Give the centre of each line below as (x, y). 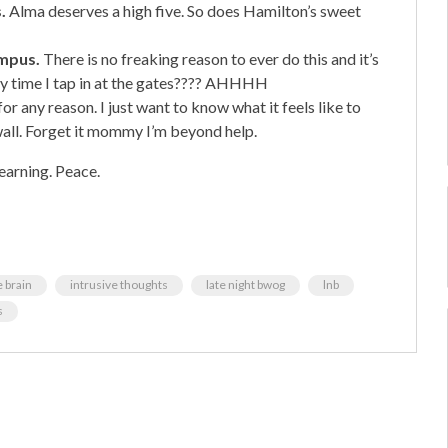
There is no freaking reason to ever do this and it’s (209, 58)
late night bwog (245, 284)
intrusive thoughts (119, 284)
